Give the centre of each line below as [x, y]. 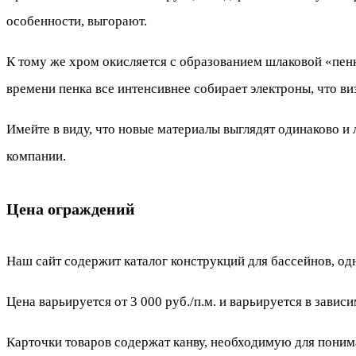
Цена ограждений [71, 209]
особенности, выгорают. [77, 21]
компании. [36, 156]
